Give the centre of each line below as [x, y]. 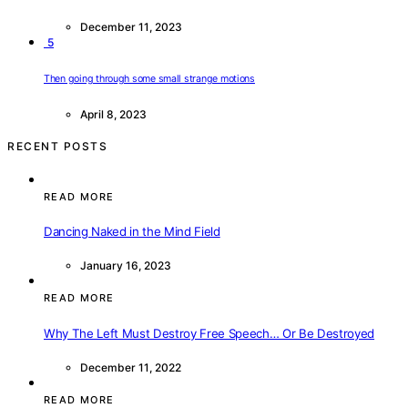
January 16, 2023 [126, 266]
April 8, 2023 [113, 114]
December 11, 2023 [131, 27]
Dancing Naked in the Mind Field [132, 232]
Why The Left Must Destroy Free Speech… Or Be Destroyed [209, 333]
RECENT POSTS [57, 146]
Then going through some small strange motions [149, 78]
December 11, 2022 [131, 367]
